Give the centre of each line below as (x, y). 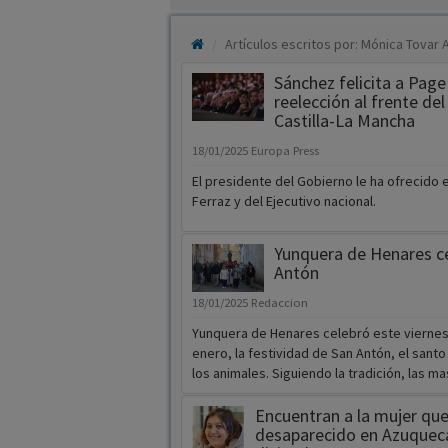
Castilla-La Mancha (344, 121)
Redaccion (279, 303)
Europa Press (284, 151)
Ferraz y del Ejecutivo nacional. (283, 201)
